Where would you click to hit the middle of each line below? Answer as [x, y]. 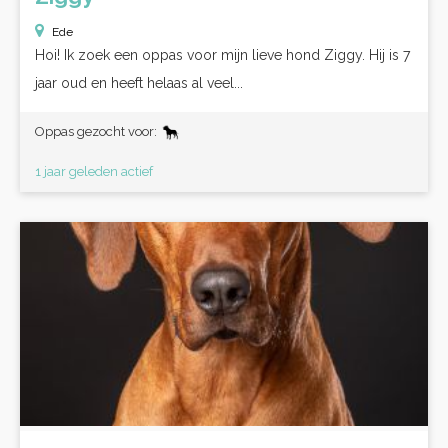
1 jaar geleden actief [94, 171]
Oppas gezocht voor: [97, 131]
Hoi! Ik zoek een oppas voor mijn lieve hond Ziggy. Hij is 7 [222, 55]
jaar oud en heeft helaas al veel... [139, 83]
